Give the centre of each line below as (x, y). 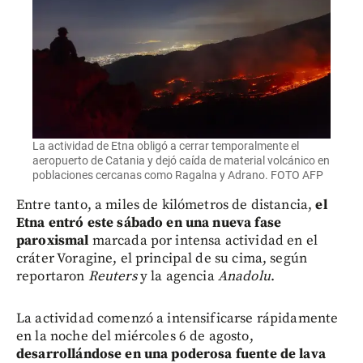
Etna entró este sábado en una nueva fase (149, 223)
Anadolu (244, 277)
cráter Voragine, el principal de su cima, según (162, 259)
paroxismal (54, 241)
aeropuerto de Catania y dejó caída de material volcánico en (181, 161)
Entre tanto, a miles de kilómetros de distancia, (166, 205)
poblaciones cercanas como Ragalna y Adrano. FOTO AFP (178, 175)
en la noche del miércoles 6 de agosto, (135, 337)
